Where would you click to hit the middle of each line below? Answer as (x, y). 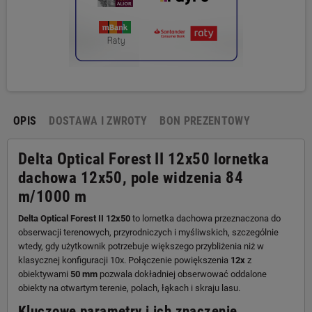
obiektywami (44, 274)
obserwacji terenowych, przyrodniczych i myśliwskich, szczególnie (148, 232)
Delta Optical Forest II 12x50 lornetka (144, 159)
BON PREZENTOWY (205, 120)
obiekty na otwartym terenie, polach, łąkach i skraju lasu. (129, 288)
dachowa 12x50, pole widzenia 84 (131, 178)
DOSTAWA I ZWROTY (98, 120)
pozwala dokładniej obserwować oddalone (182, 274)
